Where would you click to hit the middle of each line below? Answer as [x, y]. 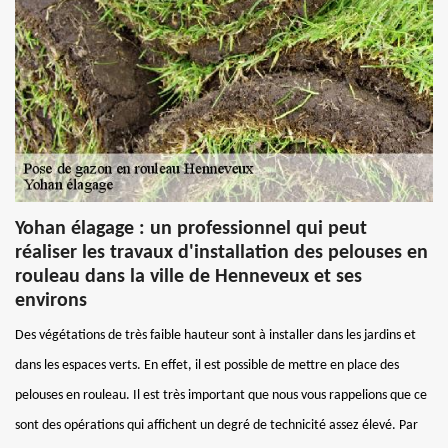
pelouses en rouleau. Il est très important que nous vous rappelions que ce [221, 395]
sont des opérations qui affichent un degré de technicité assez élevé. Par [216, 425]
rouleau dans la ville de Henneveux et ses [188, 276]
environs [51, 300]
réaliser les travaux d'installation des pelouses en [221, 252]
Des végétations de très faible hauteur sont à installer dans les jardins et [215, 335]
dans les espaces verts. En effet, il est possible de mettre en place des [207, 365]
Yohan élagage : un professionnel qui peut [191, 228]
